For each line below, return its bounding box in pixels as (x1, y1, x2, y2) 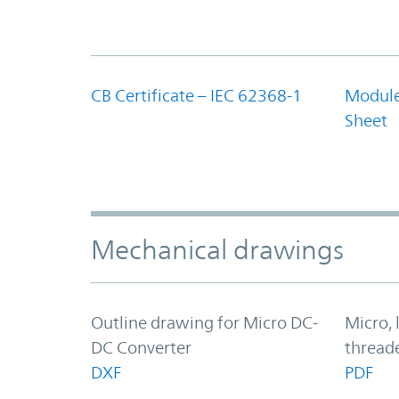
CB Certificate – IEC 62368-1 (91, 85, 302, 105)
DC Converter (91, 337, 191, 357)
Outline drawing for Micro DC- (91, 312, 318, 332)
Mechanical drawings (91, 233, 344, 265)
